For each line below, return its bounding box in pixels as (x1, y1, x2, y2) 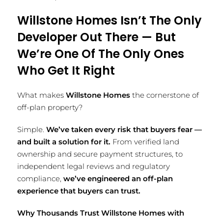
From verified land (110, 137, 179, 146)
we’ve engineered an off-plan (63, 174, 173, 183)
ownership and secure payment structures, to (17, 149, 183, 159)
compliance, (17, 174, 63, 183)
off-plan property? (17, 103, 82, 112)
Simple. (17, 125, 46, 134)
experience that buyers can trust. (17, 186, 140, 195)
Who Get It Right (17, 62, 115, 79)
